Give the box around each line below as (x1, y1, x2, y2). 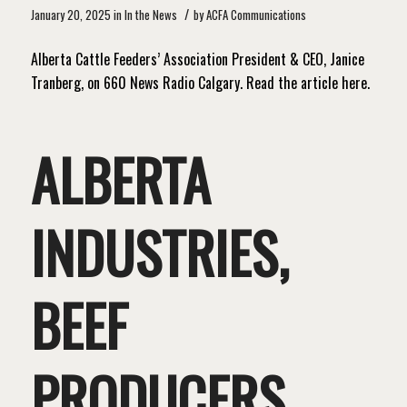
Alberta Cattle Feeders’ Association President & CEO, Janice (30, 47, 364, 70)
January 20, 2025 (30, 6, 111, 25)
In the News (124, 6, 177, 25)
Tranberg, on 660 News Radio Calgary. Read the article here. (30, 71, 370, 94)
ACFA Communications (205, 6, 306, 25)
